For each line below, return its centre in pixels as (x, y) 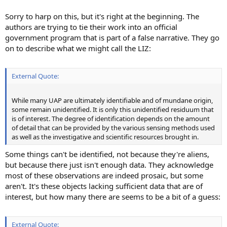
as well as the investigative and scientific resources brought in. (105, 137)
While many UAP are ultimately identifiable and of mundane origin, (112, 101)
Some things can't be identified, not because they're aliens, (107, 154)
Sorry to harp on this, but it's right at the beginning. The (102, 16)
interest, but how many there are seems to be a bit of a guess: (113, 196)
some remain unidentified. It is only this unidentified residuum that (113, 110)
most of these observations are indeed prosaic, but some (104, 175)
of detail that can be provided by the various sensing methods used (113, 128)
